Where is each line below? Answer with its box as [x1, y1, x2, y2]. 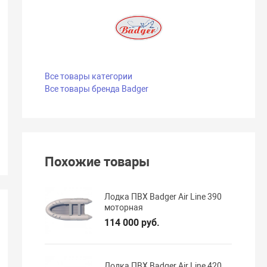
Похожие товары [45, 154, 150, 170]
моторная [104, 202, 144, 212]
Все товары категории [45, 71, 133, 81]
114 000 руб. [104, 216, 160, 228]
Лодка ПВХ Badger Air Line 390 [104, 191, 222, 201]
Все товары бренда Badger [45, 83, 149, 94]
